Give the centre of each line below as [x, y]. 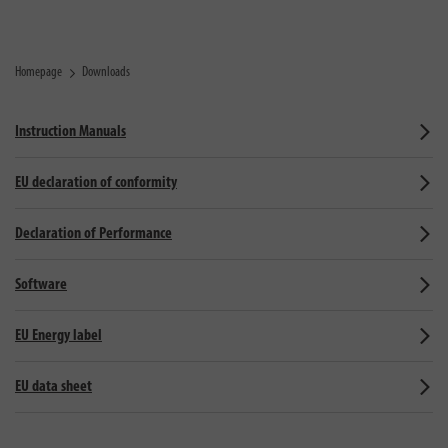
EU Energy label [58, 336]
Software [41, 285]
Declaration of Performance [93, 234]
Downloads [106, 72]
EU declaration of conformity [96, 183]
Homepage [38, 72]
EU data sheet [53, 387]
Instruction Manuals [70, 132]
